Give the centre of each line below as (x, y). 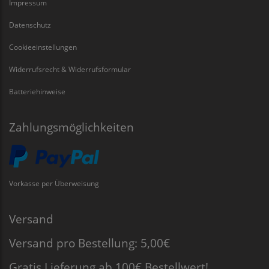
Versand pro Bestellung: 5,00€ (89, 243)
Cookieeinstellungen (43, 47)
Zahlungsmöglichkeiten (71, 127)
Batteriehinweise (37, 91)
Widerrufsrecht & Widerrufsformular (70, 69)
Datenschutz (30, 24)
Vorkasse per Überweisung (54, 183)
